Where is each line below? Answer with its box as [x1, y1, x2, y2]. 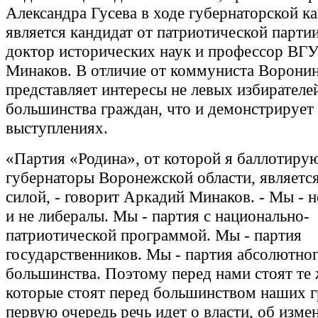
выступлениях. [6, 119, 108, 138]
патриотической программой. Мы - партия [6, 226, 302, 245]
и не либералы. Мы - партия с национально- [6, 207, 309, 226]
